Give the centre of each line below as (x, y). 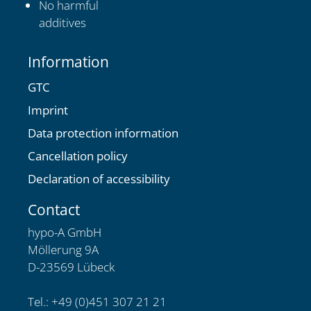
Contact (54, 209)
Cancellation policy (78, 155)
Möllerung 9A (63, 249)
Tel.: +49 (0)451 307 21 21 (97, 301)
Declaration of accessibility (99, 178)
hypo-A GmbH (65, 232)
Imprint (48, 110)
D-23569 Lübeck (71, 267)
